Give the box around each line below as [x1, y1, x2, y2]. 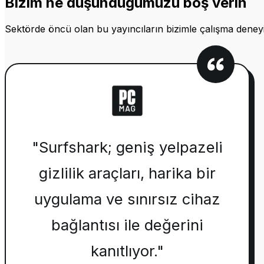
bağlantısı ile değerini [51, 216, 203, 235]
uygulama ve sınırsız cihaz [34, 190, 220, 209]
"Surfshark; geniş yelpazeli [32, 138, 223, 157]
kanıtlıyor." [91, 242, 164, 260]
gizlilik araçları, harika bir [39, 164, 216, 183]
